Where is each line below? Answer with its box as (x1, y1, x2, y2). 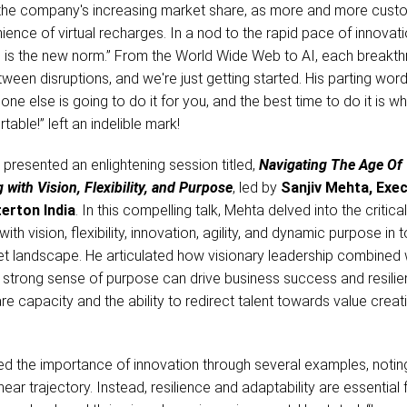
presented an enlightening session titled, (3, 156, 259, 174)
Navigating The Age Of (258, 156, 402, 174)
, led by (232, 179, 281, 197)
